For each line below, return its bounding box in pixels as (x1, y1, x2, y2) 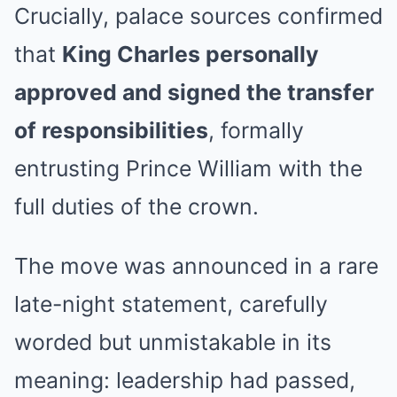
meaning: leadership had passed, (14, 367, 355, 393)
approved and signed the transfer (14, 79, 374, 105)
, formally (208, 117, 304, 144)
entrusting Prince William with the (14, 155, 362, 182)
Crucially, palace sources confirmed (14, 3, 383, 29)
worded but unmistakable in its (14, 329, 331, 355)
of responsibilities (14, 117, 208, 144)
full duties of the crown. (14, 193, 259, 220)
